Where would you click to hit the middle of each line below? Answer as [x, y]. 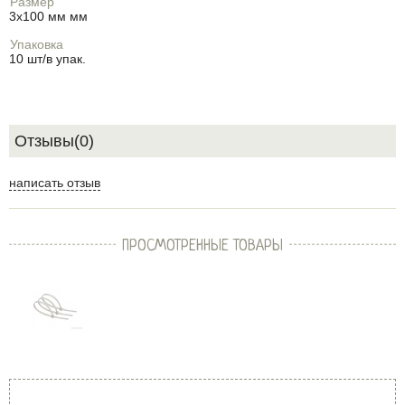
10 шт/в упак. [47, 59]
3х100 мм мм [48, 16]
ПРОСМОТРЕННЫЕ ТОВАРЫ [202, 246]
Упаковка [37, 44]
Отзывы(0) [54, 141]
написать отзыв [55, 183]
